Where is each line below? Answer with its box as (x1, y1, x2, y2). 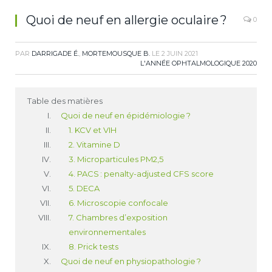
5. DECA (69, 183, 100, 193)
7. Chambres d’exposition (69, 212, 168, 222)
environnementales (69, 227, 146, 237)
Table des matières (27, 96, 103, 106)
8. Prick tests (69, 242, 118, 251)
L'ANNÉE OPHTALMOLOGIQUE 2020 (140, 59, 257, 67)
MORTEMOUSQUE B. (82, 49, 150, 58)
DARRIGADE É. (32, 49, 79, 58)
